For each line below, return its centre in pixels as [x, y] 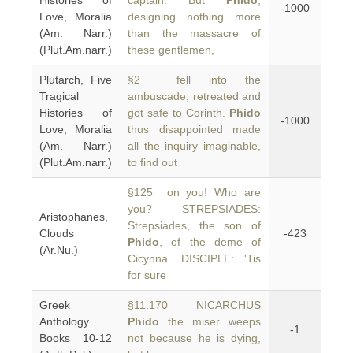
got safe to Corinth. [178, 113]
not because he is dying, [194, 338]
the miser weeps [210, 321]
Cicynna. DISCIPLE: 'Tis [194, 258]
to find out [152, 162]
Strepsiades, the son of [194, 225]
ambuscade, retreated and [194, 96]
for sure [147, 275]
